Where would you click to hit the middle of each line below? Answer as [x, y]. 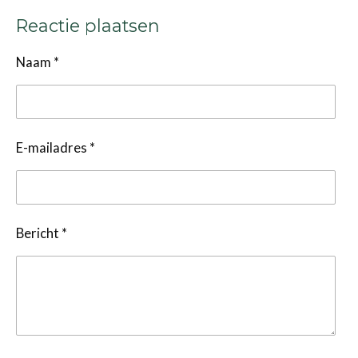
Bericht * [42, 234]
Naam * [38, 63]
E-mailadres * [56, 148]
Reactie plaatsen [88, 25]
